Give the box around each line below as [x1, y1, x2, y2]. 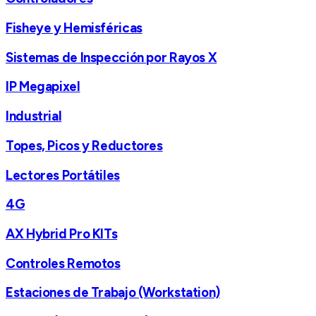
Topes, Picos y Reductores [6, 137, 163, 154]
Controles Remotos [6, 255, 121, 272]
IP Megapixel [6, 78, 80, 95]
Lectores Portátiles [6, 166, 120, 183]
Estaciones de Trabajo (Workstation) [6, 284, 220, 301]
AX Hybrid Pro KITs [6, 225, 118, 242]
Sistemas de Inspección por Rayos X [6, 49, 217, 66]
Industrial [6, 108, 62, 125]
